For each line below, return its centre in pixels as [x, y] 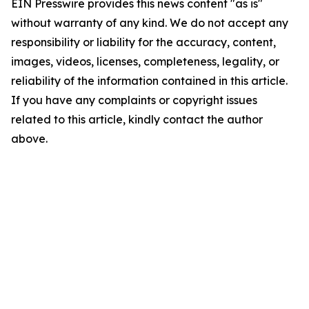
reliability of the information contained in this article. [149, 81]
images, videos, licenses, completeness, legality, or [145, 61]
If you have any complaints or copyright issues [134, 100]
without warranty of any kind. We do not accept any [150, 23]
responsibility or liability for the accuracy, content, [143, 42]
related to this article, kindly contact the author [137, 119]
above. [29, 139]
